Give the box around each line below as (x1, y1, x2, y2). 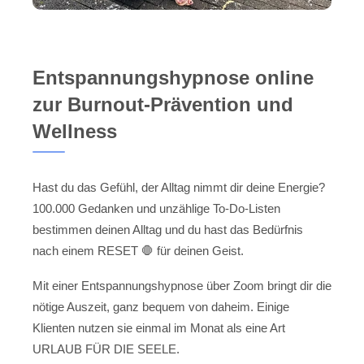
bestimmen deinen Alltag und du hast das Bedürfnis (32, 223, 303, 237)
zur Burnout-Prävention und (32, 93, 293, 116)
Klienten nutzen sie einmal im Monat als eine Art (32, 320, 285, 335)
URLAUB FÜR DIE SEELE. (32, 341, 180, 356)
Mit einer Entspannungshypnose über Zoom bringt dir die (32, 278, 331, 292)
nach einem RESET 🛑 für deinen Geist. (32, 244, 244, 258)
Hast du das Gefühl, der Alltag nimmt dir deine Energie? (32, 180, 325, 195)
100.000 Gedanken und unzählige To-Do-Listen (32, 201, 280, 216)
